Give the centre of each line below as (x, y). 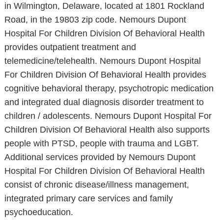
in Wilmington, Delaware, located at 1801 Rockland (104, 6)
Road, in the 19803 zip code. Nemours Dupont (95, 20)
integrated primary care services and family (88, 198)
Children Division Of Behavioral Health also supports (107, 130)
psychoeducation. (39, 212)
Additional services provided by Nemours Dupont (100, 157)
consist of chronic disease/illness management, (96, 185)
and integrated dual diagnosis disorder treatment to (104, 102)
